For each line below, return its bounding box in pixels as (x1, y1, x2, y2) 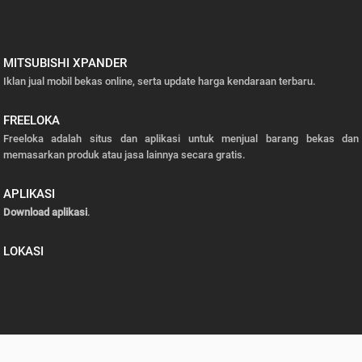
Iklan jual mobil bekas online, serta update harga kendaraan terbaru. (2, 75, 316, 88)
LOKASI (2, 243, 44, 259)
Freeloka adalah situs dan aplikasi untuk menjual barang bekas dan (2, 133, 360, 145)
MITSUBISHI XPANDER (2, 56, 127, 71)
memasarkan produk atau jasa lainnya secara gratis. (2, 149, 246, 161)
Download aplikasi (2, 205, 87, 218)
